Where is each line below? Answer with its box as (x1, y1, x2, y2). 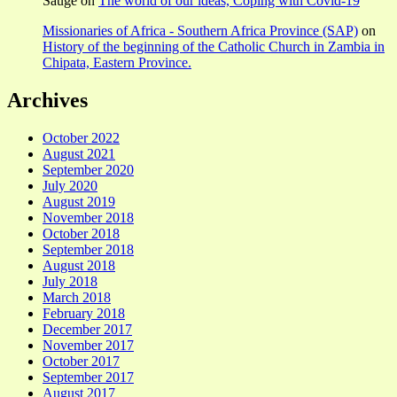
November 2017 (43, 338, 134, 354)
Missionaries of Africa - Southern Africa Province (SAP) (43, 23, 358, 39)
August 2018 (43, 258, 115, 274)
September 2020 (43, 162, 134, 178)
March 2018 (43, 290, 111, 306)
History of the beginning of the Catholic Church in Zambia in (43, 39, 385, 55)
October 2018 (43, 226, 120, 242)
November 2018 (43, 210, 134, 226)
